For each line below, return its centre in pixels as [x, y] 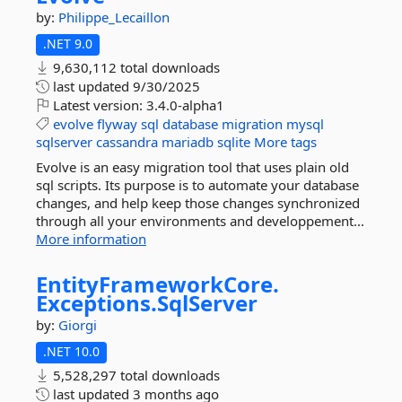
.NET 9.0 [68, 44]
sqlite [234, 142]
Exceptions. [96, 303]
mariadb [188, 142]
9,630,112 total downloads [135, 67]
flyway [117, 124]
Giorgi [78, 325]
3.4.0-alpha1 [185, 105]
